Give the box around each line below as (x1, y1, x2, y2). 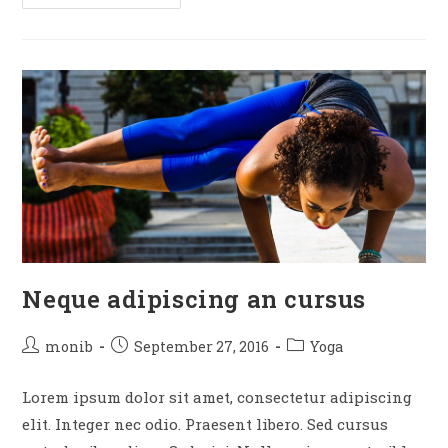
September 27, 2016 (134, 337, 270, 357)
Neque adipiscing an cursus (22, 283, 367, 316)
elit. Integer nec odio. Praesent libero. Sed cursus (22, 414, 389, 435)
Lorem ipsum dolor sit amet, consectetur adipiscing (22, 387, 413, 408)
